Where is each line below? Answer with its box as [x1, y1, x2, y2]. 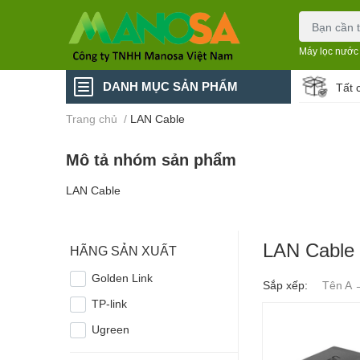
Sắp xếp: [263, 278, 308, 292]
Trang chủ [66, 112, 117, 125]
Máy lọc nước [299, 45, 358, 57]
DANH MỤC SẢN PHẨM [103, 79, 238, 93]
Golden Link [92, 271, 153, 284]
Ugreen [92, 322, 130, 336]
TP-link [92, 297, 128, 310]
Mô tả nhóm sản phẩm [66, 149, 236, 169]
